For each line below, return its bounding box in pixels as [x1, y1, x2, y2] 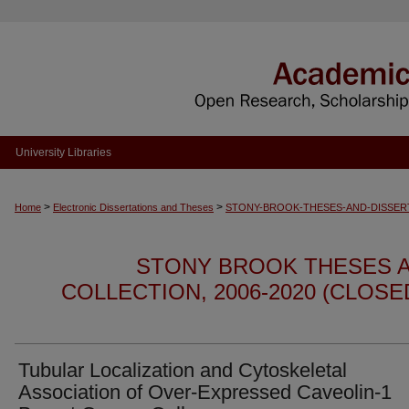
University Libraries [15, 146, 111, 159]
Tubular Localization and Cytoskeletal [18, 359, 347, 382]
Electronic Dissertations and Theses [53, 202, 214, 213]
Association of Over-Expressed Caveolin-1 [18, 381, 392, 404]
